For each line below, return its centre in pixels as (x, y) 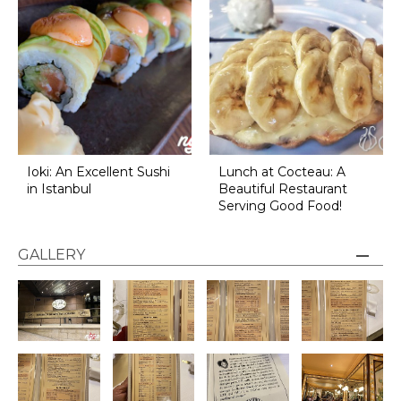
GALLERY (51, 255)
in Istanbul (59, 189)
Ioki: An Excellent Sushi (98, 172)
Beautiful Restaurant (282, 189)
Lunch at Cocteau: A (282, 172)
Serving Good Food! (280, 206)
